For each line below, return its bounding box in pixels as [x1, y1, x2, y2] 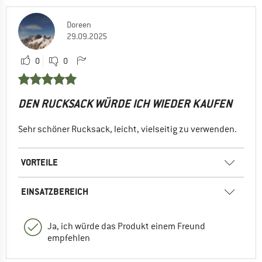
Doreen [67, 19, 91, 30]
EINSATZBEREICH [21, 185, 88, 198]
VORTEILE [21, 156, 58, 168]
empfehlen [47, 232, 90, 244]
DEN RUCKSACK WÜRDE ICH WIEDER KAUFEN [18, 96, 232, 111]
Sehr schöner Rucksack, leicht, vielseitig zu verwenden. [18, 123, 237, 135]
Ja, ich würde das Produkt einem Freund [47, 220, 205, 232]
